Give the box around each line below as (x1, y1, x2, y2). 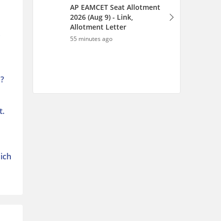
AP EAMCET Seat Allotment (70, 2, 160, 12)
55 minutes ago (70, 35, 112, 43)
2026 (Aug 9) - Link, (70, 12, 133, 22)
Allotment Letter (70, 22, 126, 32)
